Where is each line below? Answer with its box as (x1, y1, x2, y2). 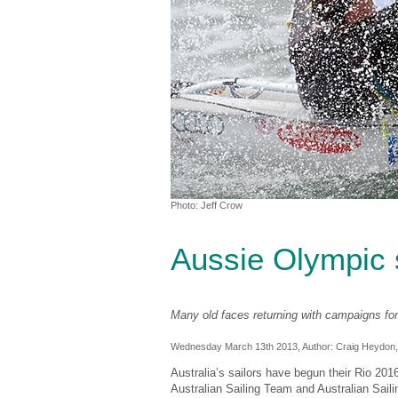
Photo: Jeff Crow (171, 200, 243, 211)
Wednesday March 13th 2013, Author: (171, 340, 336, 352)
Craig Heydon (336, 340, 395, 352)
